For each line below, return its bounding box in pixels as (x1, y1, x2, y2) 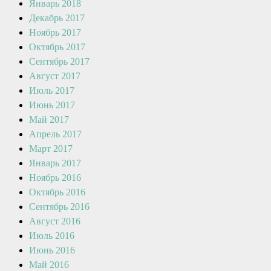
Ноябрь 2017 (29, 27, 81, 38)
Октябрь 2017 (29, 42, 85, 52)
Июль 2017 (29, 85, 74, 96)
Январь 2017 (29, 158, 81, 168)
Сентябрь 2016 (29, 201, 90, 212)
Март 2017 (29, 143, 73, 154)
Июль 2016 (29, 230, 74, 241)
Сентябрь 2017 (29, 56, 90, 67)
